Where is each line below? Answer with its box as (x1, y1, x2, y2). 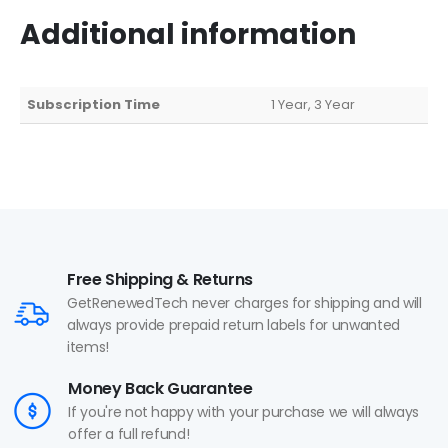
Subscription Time (27, 95, 161, 115)
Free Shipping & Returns (67, 268, 253, 292)
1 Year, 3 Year (271, 95, 356, 115)
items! (67, 337, 109, 358)
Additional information (20, 15, 356, 55)
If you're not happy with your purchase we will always (68, 402, 419, 423)
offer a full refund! (68, 424, 190, 445)
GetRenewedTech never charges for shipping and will (67, 293, 422, 314)
